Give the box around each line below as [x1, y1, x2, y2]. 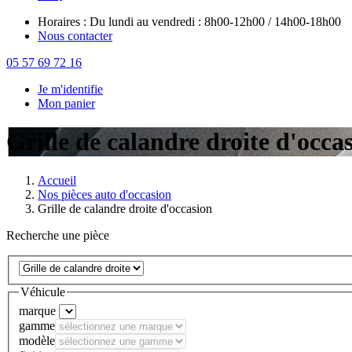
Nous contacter [38, 28, 112, 42]
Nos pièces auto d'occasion [38, 187, 171, 201]
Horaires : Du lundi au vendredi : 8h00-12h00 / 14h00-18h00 [38, 14, 341, 28]
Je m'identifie [38, 82, 103, 96]
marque [19, 303, 56, 317]
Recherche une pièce [6, 228, 109, 242]
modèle [19, 333, 55, 347]
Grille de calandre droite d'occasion [38, 201, 212, 215]
